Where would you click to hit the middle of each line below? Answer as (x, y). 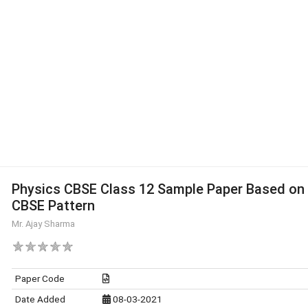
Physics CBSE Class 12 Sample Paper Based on (158, 189)
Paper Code (40, 278)
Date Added (40, 299)
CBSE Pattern (53, 206)
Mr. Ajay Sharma (43, 224)
